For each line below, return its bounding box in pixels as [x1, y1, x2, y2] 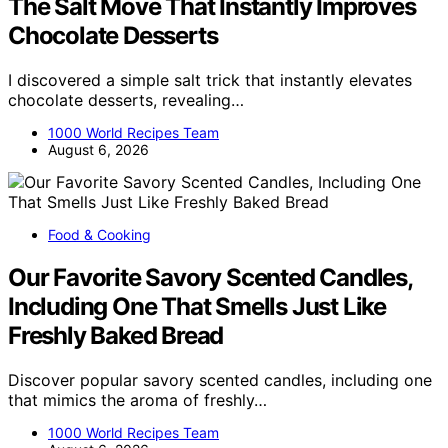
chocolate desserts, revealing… [8, 89, 244, 110]
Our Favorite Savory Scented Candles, [8, 262, 412, 292]
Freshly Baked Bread [8, 320, 224, 350]
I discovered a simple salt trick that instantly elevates [8, 69, 412, 90]
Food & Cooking [48, 225, 151, 243]
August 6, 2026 [48, 140, 149, 158]
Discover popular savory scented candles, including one [8, 369, 432, 390]
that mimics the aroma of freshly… [8, 389, 267, 410]
